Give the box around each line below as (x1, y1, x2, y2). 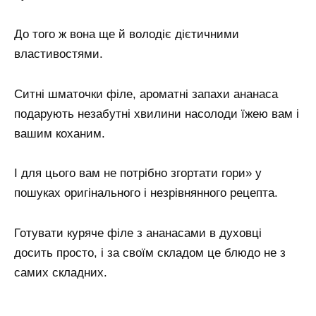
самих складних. (14, 266, 107, 280)
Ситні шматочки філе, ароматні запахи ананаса (14, 87, 278, 101)
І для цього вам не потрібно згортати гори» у (14, 166, 262, 181)
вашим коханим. (14, 126, 105, 140)
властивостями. (14, 47, 103, 61)
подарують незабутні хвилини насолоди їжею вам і (14, 107, 299, 121)
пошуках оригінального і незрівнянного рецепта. (14, 186, 278, 200)
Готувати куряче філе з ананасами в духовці (14, 226, 262, 241)
